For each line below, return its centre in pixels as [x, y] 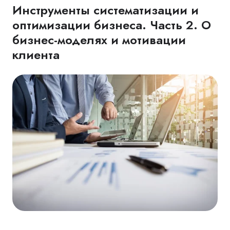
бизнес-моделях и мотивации [99, 40]
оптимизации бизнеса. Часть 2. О [112, 25]
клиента [36, 54]
